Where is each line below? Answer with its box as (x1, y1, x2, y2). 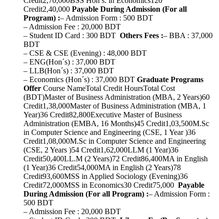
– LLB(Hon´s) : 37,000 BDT (23, 66, 114, 75)
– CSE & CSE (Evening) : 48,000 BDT (23, 48, 147, 57)
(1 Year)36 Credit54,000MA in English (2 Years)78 (23, 163, 181, 172)
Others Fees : (120, 31, 163, 40)
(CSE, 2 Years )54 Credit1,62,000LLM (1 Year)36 (23, 145, 178, 154)
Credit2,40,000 (23, 4, 72, 13)
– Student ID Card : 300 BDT (23, 31, 120, 40)
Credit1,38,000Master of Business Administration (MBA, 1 (23, 101, 206, 110)
